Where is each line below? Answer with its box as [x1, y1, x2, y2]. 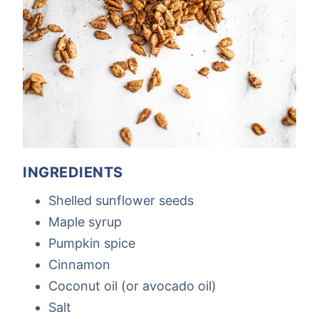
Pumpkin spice [48, 236, 135, 251]
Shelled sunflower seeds [48, 193, 194, 209]
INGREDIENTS [23, 164, 123, 182]
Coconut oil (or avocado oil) [48, 278, 216, 294]
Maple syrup [48, 214, 122, 230]
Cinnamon [48, 257, 110, 273]
